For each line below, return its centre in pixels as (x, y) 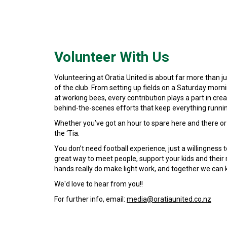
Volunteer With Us (112, 57)
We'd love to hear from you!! (99, 184)
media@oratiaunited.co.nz (169, 199)
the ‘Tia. (67, 134)
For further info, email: (90, 199)
